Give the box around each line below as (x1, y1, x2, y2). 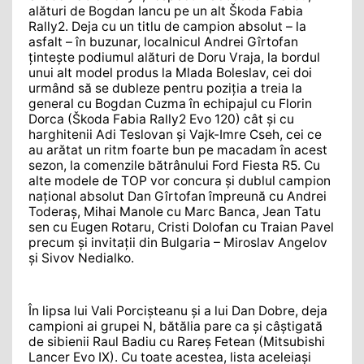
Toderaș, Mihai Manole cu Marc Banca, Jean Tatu (28, 203, 321, 219)
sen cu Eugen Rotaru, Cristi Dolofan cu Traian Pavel (28, 219, 334, 235)
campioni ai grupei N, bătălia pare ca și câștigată (28, 318, 323, 335)
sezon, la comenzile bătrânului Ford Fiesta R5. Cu (28, 157, 320, 173)
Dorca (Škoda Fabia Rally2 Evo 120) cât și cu (28, 110, 294, 127)
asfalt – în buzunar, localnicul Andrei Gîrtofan (28, 33, 298, 50)
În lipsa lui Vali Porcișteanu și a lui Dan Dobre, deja (28, 303, 327, 319)
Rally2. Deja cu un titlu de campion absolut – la (28, 18, 306, 34)
